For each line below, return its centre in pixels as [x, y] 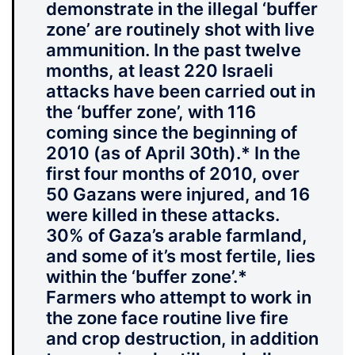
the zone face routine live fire [167, 318]
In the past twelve [225, 50]
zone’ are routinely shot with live [180, 30]
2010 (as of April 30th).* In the [173, 153]
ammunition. [98, 50]
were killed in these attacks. [163, 215]
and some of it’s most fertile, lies [181, 256]
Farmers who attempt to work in [179, 298]
